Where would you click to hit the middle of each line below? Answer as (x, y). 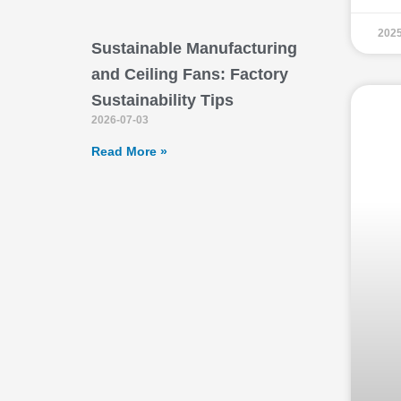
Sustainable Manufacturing (194, 49)
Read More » (129, 152)
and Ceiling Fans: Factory (190, 75)
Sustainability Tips (162, 101)
